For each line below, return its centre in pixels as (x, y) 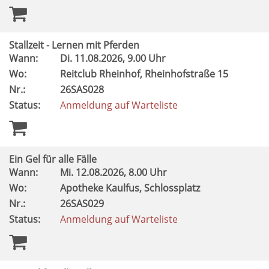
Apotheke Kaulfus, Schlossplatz (131, 188)
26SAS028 (83, 89)
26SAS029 (83, 204)
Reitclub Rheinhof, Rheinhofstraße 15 (145, 74)
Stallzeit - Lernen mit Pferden (74, 45)
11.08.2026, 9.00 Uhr (121, 58)
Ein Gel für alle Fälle (53, 159)
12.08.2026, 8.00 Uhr (122, 172)
